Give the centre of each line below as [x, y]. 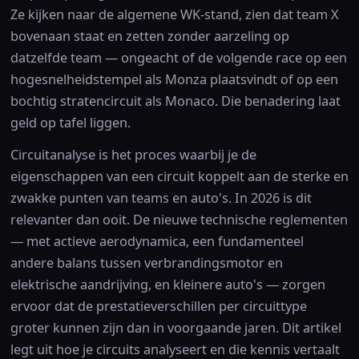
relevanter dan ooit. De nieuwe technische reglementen [179, 220]
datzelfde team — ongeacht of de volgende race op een [178, 58]
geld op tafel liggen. [70, 123]
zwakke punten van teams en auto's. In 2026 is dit [161, 198]
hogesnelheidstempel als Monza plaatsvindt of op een [174, 80]
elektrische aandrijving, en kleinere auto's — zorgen [167, 285]
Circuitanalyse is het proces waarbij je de [133, 155]
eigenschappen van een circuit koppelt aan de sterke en [179, 177]
